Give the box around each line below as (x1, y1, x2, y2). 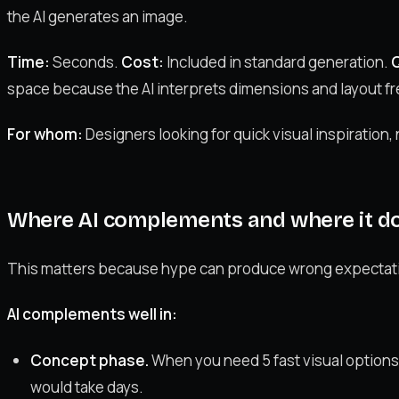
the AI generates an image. (7, 5, 188, 27)
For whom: (7, 124, 83, 145)
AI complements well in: (7, 304, 177, 325)
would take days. (29, 376, 143, 397)
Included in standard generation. (164, 51, 391, 72)
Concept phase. (29, 349, 149, 370)
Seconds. (50, 51, 121, 72)
